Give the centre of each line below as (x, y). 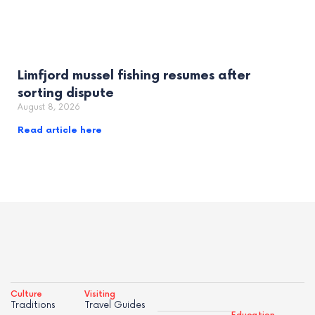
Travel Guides (115, 305)
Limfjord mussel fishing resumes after (134, 75)
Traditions (33, 305)
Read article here (60, 130)
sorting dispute (66, 93)
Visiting (99, 294)
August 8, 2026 (49, 107)
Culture (26, 294)
